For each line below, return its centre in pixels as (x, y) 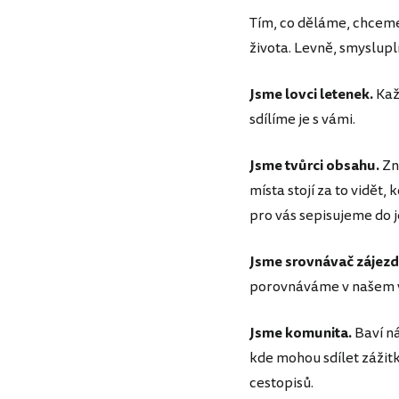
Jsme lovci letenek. (311, 94)
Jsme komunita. (301, 333)
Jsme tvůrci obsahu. (314, 166)
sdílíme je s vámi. (302, 119)
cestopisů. (281, 383)
